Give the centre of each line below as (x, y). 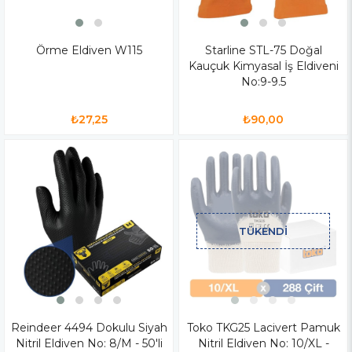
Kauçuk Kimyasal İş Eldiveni (263, 66)
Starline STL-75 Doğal (263, 50)
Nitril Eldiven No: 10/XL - (263, 343)
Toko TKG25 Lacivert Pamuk (263, 327)
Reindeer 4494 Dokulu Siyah (89, 327)
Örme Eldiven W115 (89, 50)
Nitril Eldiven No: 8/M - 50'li (89, 343)
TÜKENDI (263, 231)
